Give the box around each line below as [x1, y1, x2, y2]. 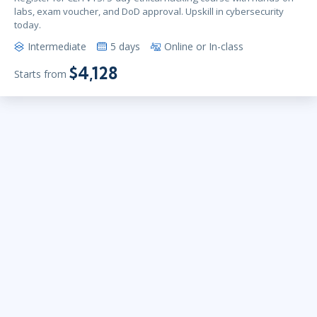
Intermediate [28, 40, 86, 54]
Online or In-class [164, 40, 243, 54]
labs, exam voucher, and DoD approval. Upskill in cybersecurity [14, 5, 284, 18]
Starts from [14, 67, 67, 81]
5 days [110, 40, 140, 54]
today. [14, 18, 41, 32]
